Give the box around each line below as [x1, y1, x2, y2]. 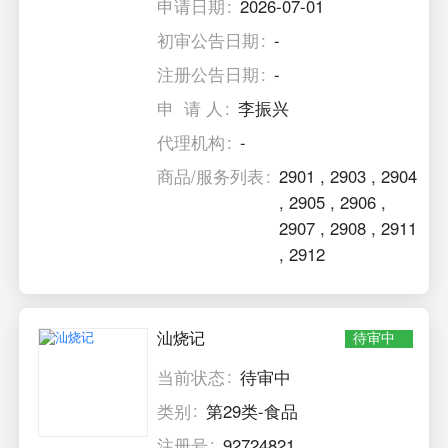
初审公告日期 [157, 28, 260, 53]
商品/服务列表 [157, 164, 265, 189]
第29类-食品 [206, 398, 299, 423]
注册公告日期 [157, 62, 260, 87]
